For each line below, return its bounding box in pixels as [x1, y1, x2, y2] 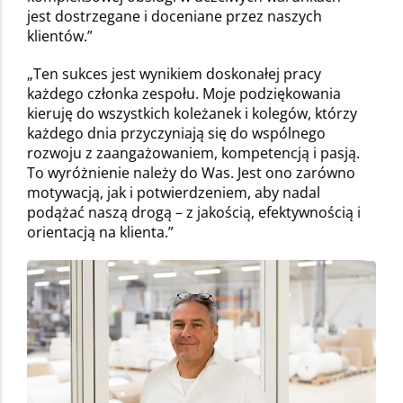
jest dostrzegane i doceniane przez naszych [27, 6, 322, 27]
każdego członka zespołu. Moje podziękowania [27, 84, 341, 104]
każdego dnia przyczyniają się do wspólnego [27, 123, 326, 144]
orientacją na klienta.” [27, 222, 174, 243]
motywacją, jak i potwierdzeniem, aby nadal [27, 183, 320, 203]
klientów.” [27, 26, 93, 47]
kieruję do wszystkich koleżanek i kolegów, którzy [27, 103, 357, 124]
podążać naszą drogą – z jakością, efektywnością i [27, 202, 361, 223]
